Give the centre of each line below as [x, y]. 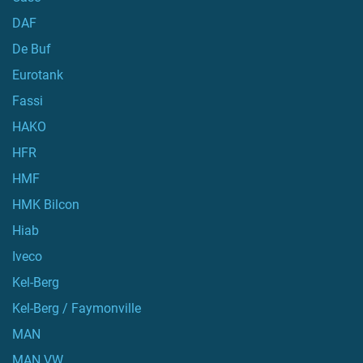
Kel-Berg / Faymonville [77, 308]
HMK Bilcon [46, 205]
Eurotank [38, 75]
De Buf [32, 49]
